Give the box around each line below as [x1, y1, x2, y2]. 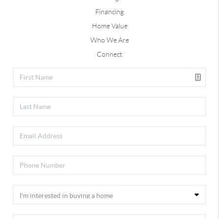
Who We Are [90, 36, 129, 44]
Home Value [91, 22, 128, 30]
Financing [95, 7, 124, 16]
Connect [97, 50, 122, 58]
